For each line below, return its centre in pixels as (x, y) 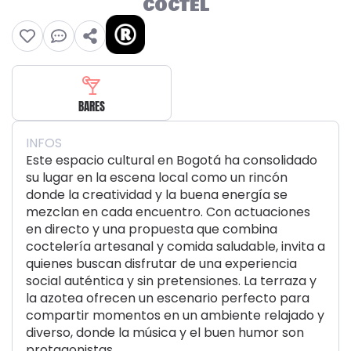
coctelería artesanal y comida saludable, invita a (175, 246)
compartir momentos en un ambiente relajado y (175, 315)
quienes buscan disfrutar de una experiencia (161, 264)
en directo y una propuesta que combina (152, 229)
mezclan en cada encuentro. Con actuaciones (168, 212)
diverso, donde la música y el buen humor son (165, 333)
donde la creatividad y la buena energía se (157, 195)
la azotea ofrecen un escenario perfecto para (168, 298)
